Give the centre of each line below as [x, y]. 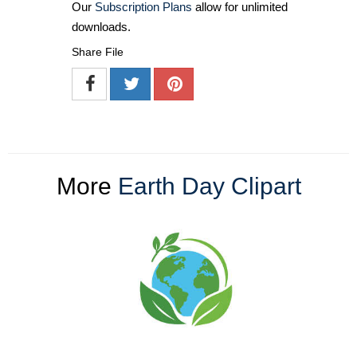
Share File [98, 51]
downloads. [101, 26]
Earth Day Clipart [209, 186]
